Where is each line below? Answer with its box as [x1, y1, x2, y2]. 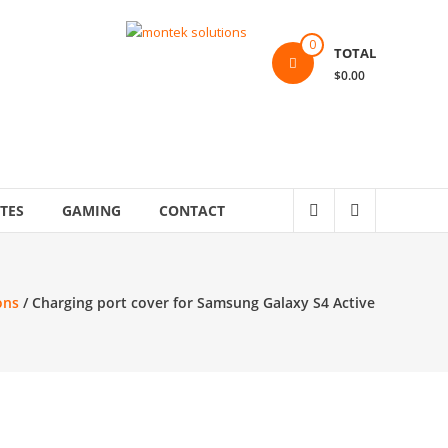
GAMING [62, 201, 121, 220]
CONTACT [159, 201, 225, 220]
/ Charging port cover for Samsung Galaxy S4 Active [18, 293, 375, 312]
